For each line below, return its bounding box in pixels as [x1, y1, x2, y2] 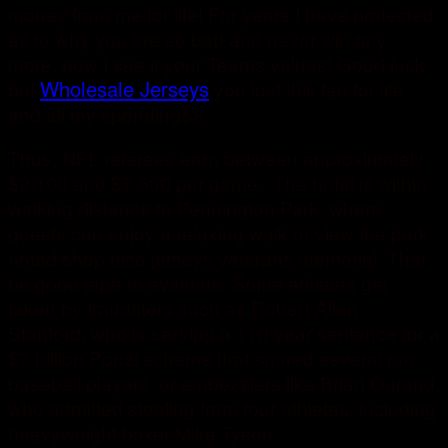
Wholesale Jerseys [40, 74, 209, 104]
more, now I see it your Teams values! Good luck [8, 50, 425, 78]
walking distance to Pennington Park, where [8, 194, 382, 222]
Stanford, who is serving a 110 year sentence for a [8, 319, 440, 347]
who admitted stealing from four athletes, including [8, 394, 436, 422]
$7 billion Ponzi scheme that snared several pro [8, 344, 415, 372]
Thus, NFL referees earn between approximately [8, 144, 424, 172]
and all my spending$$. [8, 100, 208, 128]
